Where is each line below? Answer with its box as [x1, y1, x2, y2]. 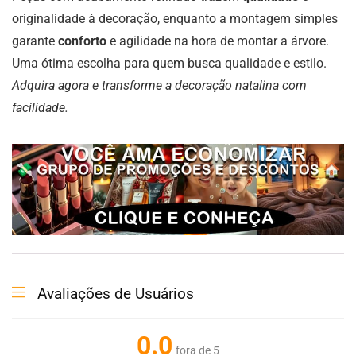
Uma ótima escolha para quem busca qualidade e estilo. [12, 56, 327, 71]
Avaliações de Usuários [37, 284, 194, 303]
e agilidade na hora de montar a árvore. [106, 33, 329, 48]
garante [12, 33, 58, 48]
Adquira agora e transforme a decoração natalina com [12, 78, 307, 93]
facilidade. [12, 100, 68, 115]
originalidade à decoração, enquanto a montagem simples [12, 11, 338, 26]
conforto [58, 33, 106, 48]
